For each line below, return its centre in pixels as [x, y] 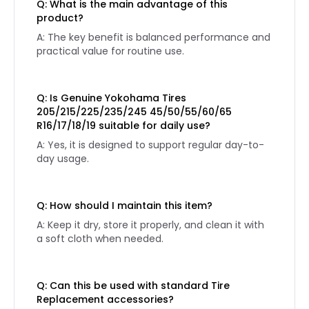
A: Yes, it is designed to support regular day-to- [150, 145]
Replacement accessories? [105, 299]
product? [60, 18]
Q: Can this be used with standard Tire [133, 286]
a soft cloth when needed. [100, 239]
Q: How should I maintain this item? [124, 206]
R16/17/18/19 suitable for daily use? [123, 126]
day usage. [63, 159]
